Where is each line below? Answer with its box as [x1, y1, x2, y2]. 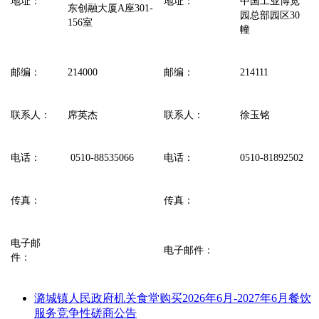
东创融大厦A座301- [68, 2, 153, 14]
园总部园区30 [240, 9, 300, 21]
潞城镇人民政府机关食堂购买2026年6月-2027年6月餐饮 [34, 291, 311, 304]
